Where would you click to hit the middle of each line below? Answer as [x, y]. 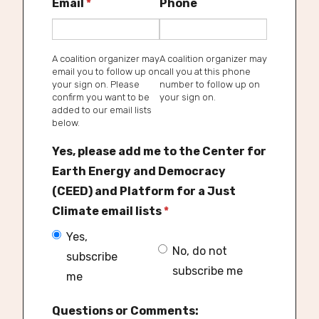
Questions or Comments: [125, 310]
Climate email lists [106, 211]
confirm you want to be [100, 97]
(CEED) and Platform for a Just [143, 191]
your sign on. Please [95, 84]
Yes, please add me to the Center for [159, 151]
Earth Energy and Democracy [138, 171]
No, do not [199, 251]
